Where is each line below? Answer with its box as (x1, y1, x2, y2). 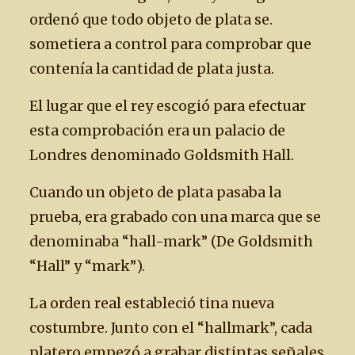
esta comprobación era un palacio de (29, 122, 285, 139)
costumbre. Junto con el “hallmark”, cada (29, 319, 312, 337)
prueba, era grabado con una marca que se (29, 208, 321, 226)
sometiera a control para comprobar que (29, 36, 311, 53)
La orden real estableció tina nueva (29, 295, 274, 312)
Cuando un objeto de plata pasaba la (29, 184, 281, 201)
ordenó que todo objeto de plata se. (29, 11, 273, 29)
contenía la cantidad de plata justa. (29, 60, 274, 78)
